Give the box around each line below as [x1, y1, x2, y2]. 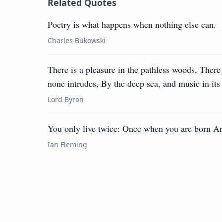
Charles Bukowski [48, 36, 106, 45]
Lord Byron [48, 95, 84, 104]
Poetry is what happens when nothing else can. [48, 18, 216, 30]
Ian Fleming [48, 140, 87, 149]
